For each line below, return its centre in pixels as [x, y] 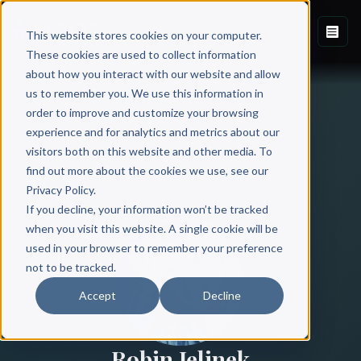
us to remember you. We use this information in [144, 93]
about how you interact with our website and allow [153, 73]
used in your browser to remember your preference [154, 247]
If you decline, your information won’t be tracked [147, 209]
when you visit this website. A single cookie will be [151, 228]
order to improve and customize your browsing [142, 112]
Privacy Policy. [60, 189]
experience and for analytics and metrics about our [152, 131]
